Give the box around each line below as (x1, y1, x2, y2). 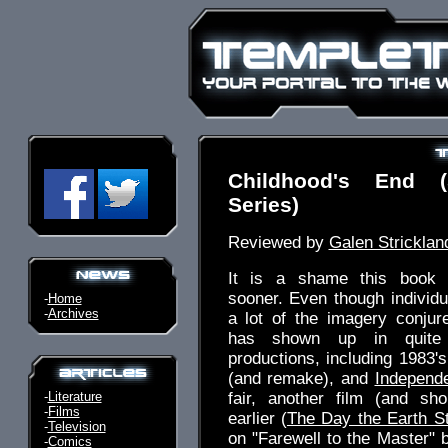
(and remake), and (227, 369, 375, 388)
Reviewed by (227, 233, 329, 252)
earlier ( (227, 409, 287, 428)
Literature (47, 389, 102, 404)
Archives (47, 306, 99, 321)
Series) (227, 193, 299, 216)
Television (47, 419, 106, 434)
